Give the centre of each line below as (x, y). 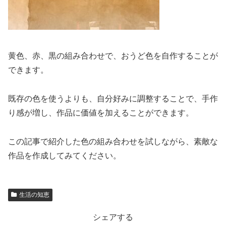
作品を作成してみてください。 (65, 155)
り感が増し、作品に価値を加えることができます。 (101, 112)
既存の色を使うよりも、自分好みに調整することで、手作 (113, 98)
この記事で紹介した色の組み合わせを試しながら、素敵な (113, 141)
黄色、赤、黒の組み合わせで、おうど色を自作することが (113, 55)
